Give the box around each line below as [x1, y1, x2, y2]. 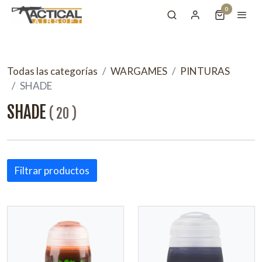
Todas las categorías [7, 65, 98, 78]
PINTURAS [180, 65, 230, 78]
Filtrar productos [15, 164, 89, 177]
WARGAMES [111, 65, 167, 78]
